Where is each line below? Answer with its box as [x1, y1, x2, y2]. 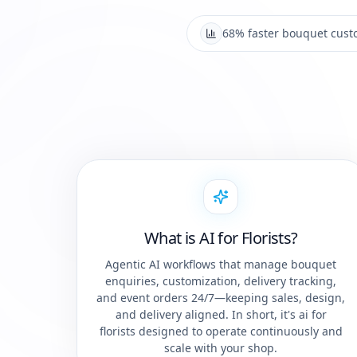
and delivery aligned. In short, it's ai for [115, 307, 327, 323]
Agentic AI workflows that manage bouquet [105, 257, 337, 273]
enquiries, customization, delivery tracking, [105, 273, 337, 289]
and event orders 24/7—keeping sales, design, [96, 290, 346, 306]
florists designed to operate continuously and [99, 324, 343, 339]
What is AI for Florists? [144, 227, 298, 249]
